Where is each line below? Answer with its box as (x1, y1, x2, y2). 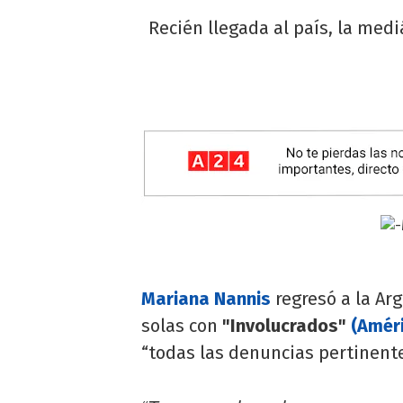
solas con (141, 314, 222, 336)
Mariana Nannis (141, 287, 271, 309)
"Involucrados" (222, 314, 351, 336)
